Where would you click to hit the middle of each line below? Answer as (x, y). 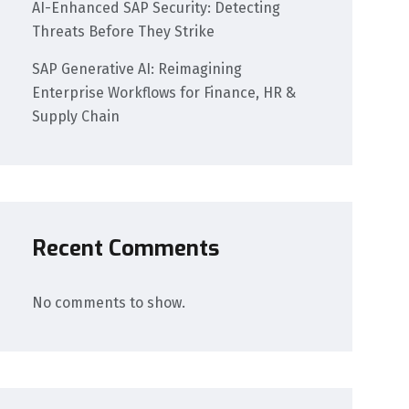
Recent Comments (126, 248)
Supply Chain (76, 117)
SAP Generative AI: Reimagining (137, 69)
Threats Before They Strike (124, 32)
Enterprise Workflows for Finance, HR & (164, 93)
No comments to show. (109, 302)
